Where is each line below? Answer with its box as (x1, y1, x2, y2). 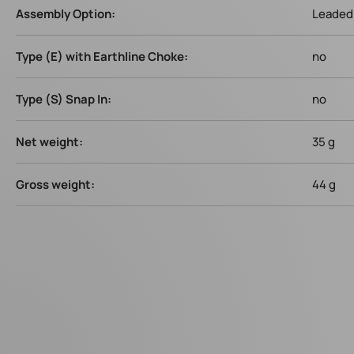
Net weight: (16, 134, 83, 150)
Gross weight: (16, 176, 95, 193)
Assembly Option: (16, 6, 115, 22)
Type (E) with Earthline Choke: (16, 48, 188, 65)
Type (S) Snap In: (16, 91, 111, 107)
